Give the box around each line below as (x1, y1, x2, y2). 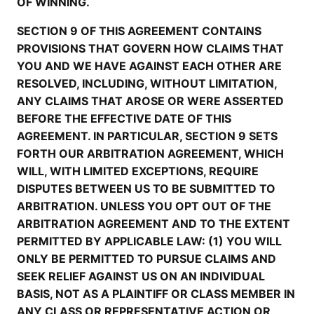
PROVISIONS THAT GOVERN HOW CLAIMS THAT (17, 41, 284, 55)
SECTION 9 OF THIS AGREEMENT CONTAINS (17, 24, 261, 38)
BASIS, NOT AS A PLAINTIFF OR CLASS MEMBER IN (17, 287, 295, 301)
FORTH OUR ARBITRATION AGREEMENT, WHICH (17, 146, 284, 161)
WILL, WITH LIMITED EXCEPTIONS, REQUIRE (17, 164, 259, 178)
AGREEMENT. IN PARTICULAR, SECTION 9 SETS (17, 129, 278, 143)
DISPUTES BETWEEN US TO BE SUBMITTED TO (17, 182, 275, 196)
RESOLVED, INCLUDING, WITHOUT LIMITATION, (17, 76, 277, 90)
